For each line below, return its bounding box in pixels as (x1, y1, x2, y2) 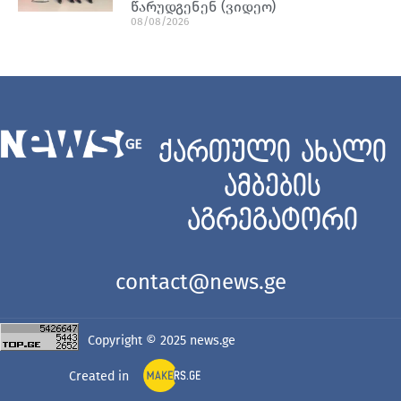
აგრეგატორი (186, 206, 358, 236)
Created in (69, 368, 129, 384)
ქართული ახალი (158, 138, 387, 168)
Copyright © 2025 (88, 332, 190, 348)
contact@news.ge (115, 269, 286, 294)
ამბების (223, 172, 321, 202)
